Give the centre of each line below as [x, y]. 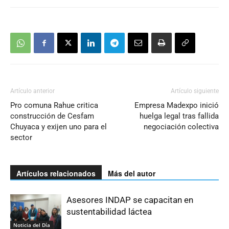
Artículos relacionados [56, 173]
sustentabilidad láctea [109, 212]
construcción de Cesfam [52, 116]
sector [21, 138]
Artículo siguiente [195, 91]
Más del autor [132, 173]
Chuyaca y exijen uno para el [59, 127]
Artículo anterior [32, 91]
